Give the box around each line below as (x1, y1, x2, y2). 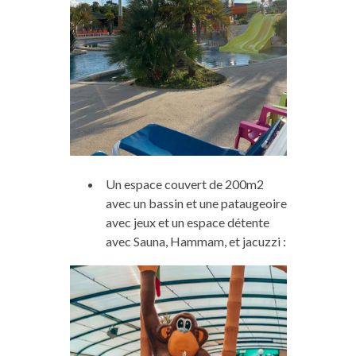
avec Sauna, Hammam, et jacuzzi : (105, 233, 286, 249)
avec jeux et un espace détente (105, 214, 269, 230)
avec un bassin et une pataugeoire (105, 195, 287, 211)
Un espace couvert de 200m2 (105, 176, 264, 192)
